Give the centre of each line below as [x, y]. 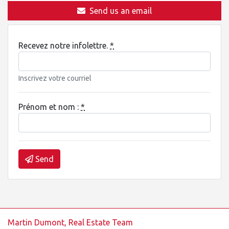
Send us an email [121, 11]
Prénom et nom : [50, 107]
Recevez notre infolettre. [64, 46]
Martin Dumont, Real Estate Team [70, 223]
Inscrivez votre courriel [55, 78]
